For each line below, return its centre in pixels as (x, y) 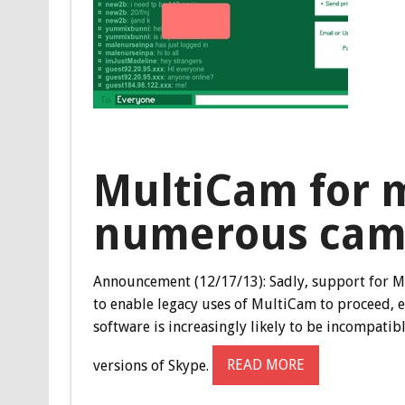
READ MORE (265, 365)
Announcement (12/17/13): (179, 281)
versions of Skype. (152, 365)
